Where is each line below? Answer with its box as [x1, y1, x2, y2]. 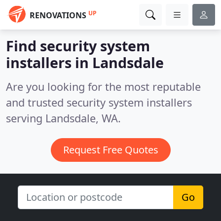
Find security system [6, 36, 150, 55]
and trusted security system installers [6, 95, 192, 110]
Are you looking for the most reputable [6, 79, 201, 94]
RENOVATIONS [30, 10, 86, 21]
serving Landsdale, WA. [6, 111, 121, 125]
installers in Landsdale [6, 53, 164, 72]
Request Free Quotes [63, 143, 158, 156]
